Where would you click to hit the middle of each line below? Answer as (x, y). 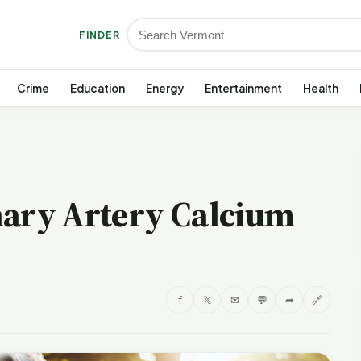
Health (321, 88)
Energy (165, 88)
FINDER (100, 35)
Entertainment (243, 88)
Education (98, 88)
